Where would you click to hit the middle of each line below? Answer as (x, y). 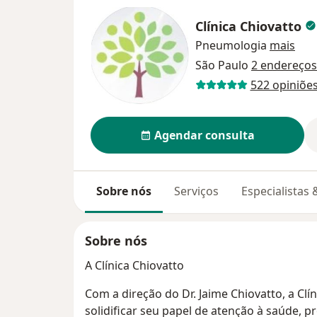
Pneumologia (231, 45)
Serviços (196, 191)
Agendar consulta (205, 136)
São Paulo (223, 65)
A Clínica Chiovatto (134, 266)
